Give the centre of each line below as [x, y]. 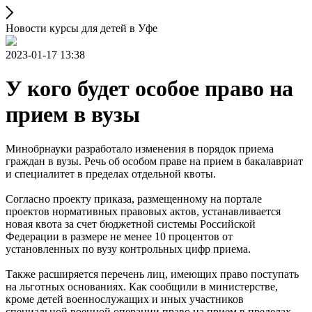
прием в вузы [73, 115]
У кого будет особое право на [149, 89]
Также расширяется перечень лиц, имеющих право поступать [152, 274]
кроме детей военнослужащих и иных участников [125, 299]
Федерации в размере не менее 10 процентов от [119, 236]
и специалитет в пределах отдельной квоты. [111, 173]
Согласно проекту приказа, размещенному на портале [134, 198]
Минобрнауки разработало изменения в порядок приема [140, 148]
